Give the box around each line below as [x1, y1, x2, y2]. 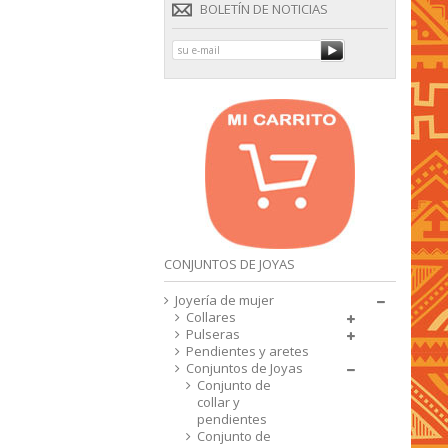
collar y [197, 393, 240, 411]
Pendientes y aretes [186, 342, 309, 360]
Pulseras [186, 325, 240, 343]
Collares [186, 308, 236, 326]
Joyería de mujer [175, 291, 274, 309]
